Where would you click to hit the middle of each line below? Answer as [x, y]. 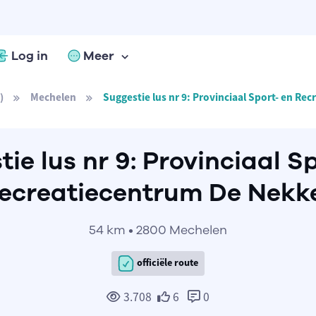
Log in [30, 56]
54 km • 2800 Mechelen [158, 230]
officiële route [167, 263]
